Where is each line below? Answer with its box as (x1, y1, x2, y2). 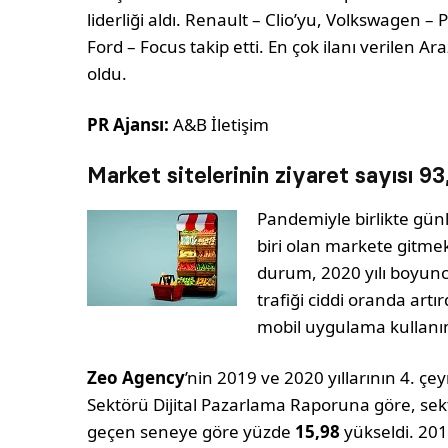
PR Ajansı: (87, 113, 170, 137)
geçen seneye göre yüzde (87, 420, 292, 444)
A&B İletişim (169, 113, 270, 137)
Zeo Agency (87, 366, 186, 390)
